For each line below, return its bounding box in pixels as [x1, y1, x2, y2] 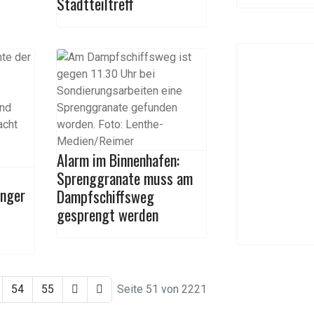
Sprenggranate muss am [56, 167, 193, 189]
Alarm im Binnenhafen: [56, 149, 179, 171]
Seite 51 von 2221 [117, 282, 207, 296]
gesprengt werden [56, 203, 158, 226]
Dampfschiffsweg [56, 185, 154, 207]
